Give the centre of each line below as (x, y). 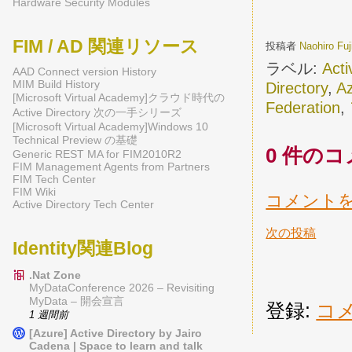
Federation (303, 108)
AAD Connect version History (84, 71)
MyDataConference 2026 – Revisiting (122, 288)
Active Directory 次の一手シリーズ (97, 112)
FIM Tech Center (54, 179)
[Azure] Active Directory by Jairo (115, 333)
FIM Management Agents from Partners (111, 167)
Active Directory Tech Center (83, 204)
